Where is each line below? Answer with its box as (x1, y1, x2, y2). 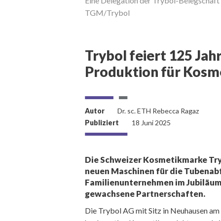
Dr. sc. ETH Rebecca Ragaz (117, 106, 199, 115)
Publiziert (85, 118, 119, 127)
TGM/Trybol (85, 7, 130, 17)
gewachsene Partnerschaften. (85, 188, 205, 199)
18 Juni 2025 (132, 118, 171, 127)
